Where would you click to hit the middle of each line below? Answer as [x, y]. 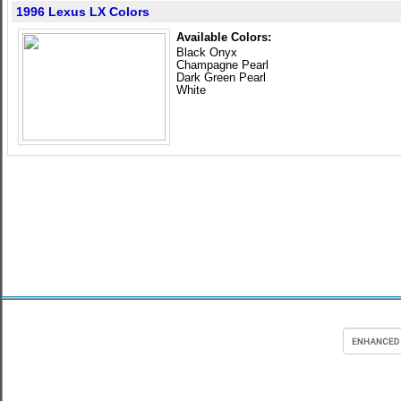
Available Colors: [224, 37]
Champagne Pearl [222, 65]
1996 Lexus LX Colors [83, 12]
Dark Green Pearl [221, 77]
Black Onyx [207, 52]
